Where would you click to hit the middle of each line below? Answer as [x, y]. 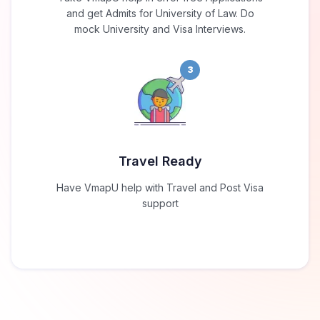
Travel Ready [160, 161]
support [160, 204]
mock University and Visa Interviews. [160, 29]
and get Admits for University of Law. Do [160, 14]
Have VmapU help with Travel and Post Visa [160, 188]
